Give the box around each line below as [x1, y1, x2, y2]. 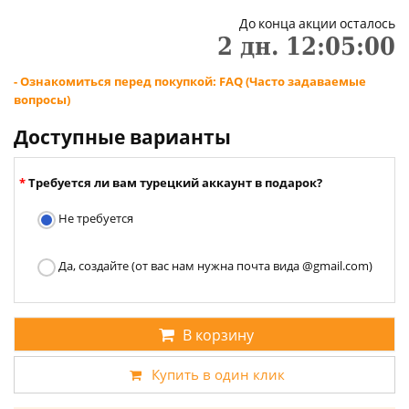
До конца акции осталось [239, 15, 395, 33]
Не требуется [56, 210, 133, 227]
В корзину [183, 325, 254, 346]
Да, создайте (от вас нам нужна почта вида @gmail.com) [56, 257, 372, 275]
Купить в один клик [152, 365, 285, 384]
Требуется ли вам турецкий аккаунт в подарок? [28, 174, 322, 192]
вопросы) [14, 91, 70, 109]
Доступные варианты [14, 124, 231, 151]
